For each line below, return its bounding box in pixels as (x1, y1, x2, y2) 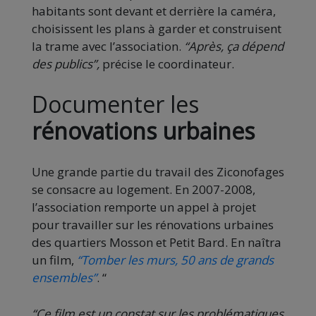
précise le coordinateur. (99, 56, 234, 73)
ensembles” (32, 269, 97, 286)
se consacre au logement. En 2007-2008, (32, 181, 255, 198)
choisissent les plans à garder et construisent (32, 20, 281, 37)
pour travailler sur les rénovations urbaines (32, 217, 274, 233)
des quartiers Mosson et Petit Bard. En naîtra (32, 234, 281, 251)
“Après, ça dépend (184, 38, 284, 55)
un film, (32, 252, 77, 269)
